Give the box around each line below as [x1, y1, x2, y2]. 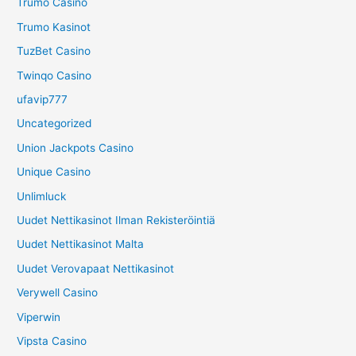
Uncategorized [17, 117, 92, 130]
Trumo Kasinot [17, 20, 91, 33]
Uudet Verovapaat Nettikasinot [17, 261, 175, 275]
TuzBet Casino [17, 44, 91, 58]
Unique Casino [17, 165, 91, 179]
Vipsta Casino [17, 335, 87, 348]
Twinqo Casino [17, 68, 92, 82]
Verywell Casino [17, 286, 99, 300]
